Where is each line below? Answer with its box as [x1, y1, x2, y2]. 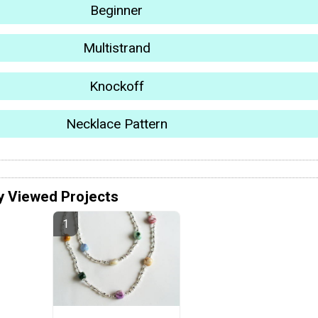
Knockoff [89, 77, 144, 94]
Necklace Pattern [65, 116, 168, 133]
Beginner [90, 2, 143, 19]
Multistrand [82, 40, 150, 57]
